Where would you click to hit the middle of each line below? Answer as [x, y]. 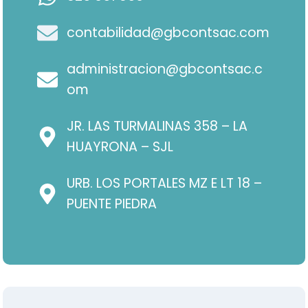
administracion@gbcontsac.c [164, 69]
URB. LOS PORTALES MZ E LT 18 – [164, 184]
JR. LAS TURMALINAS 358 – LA [157, 126]
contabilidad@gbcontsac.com [168, 33]
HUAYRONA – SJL [120, 147]
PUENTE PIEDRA [111, 204]
